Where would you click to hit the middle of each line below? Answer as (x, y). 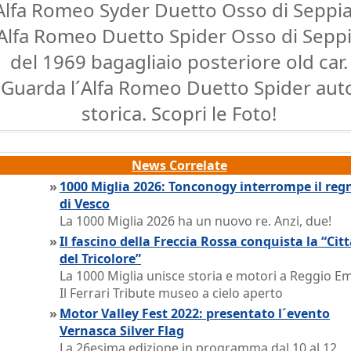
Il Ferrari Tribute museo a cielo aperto (171, 293)
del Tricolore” (100, 259)
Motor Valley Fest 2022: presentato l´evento (195, 313)
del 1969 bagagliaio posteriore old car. (179, 62)
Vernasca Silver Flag (122, 331)
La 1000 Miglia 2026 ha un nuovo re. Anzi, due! (195, 221)
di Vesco (85, 204)
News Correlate (179, 165)
